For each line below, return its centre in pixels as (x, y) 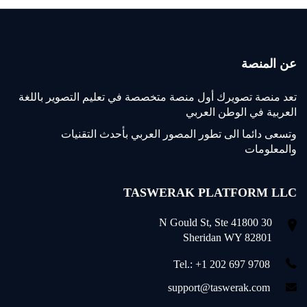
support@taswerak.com (219, 287)
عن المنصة (269, 64)
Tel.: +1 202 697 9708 (222, 264)
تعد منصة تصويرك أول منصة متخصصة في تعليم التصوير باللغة (158, 97)
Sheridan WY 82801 (228, 237)
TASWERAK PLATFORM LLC (210, 193)
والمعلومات (271, 149)
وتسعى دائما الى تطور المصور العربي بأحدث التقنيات (179, 134)
